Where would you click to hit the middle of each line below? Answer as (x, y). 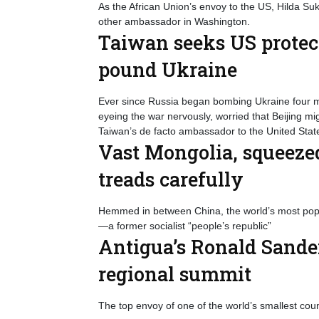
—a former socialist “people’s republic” (185, 226)
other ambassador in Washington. (174, 21)
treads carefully (171, 179)
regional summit (175, 274)
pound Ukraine (168, 69)
